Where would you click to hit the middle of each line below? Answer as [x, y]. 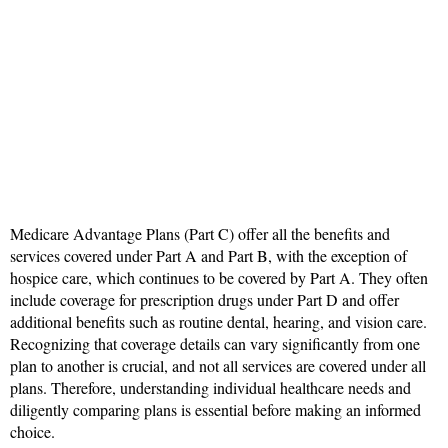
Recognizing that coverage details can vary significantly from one [215, 343]
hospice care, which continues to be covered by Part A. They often [219, 277]
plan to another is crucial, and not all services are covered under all [218, 365]
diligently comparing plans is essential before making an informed [215, 409]
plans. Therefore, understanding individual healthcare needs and [210, 387]
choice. [32, 431]
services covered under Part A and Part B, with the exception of [208, 255]
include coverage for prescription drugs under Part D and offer [204, 299]
